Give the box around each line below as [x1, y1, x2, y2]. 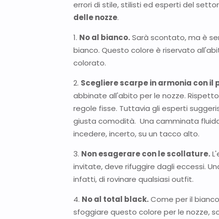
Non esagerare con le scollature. [81, 148, 210, 159]
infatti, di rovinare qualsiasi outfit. [73, 174, 196, 184]
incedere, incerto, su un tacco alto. [73, 128, 199, 139]
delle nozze [73, 12, 117, 22]
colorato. [73, 57, 106, 68]
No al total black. [82, 194, 149, 204]
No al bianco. [79, 32, 130, 43]
